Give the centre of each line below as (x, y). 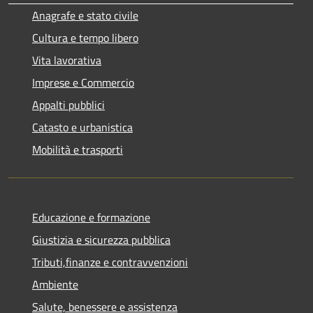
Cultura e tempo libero (85, 37)
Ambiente (55, 284)
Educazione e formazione (91, 217)
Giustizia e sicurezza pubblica (101, 239)
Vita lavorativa (67, 60)
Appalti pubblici (68, 104)
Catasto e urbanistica (82, 127)
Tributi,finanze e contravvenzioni (110, 262)
